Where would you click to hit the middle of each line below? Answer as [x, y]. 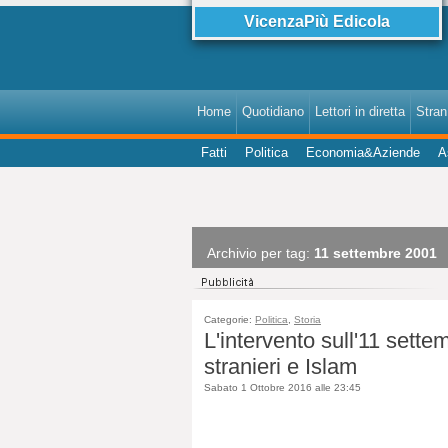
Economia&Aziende [363, 152]
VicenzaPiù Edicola [317, 21]
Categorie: [229, 319]
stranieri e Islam [280, 366]
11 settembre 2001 [375, 253]
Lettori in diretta [360, 111]
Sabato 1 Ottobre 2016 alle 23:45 [282, 387]
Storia [307, 319]
